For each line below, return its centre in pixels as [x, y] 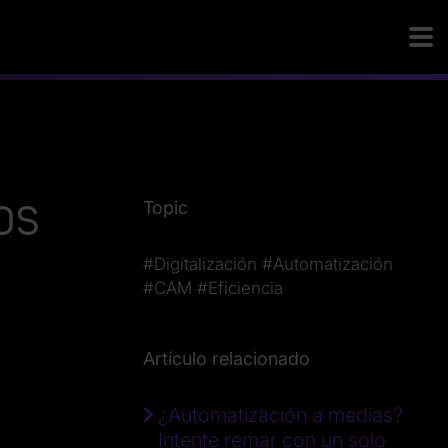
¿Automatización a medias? [280, 415]
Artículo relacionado [226, 358]
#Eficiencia [240, 288]
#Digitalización [200, 264]
